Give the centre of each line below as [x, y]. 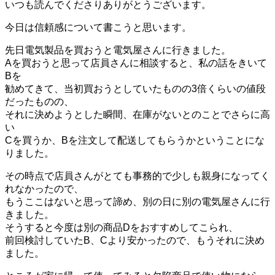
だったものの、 [39, 101]
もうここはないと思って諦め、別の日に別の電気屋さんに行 [137, 201]
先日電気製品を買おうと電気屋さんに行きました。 [118, 50]
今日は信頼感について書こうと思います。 [98, 27]
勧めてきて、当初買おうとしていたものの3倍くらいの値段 [135, 88]
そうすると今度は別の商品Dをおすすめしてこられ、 [122, 227]
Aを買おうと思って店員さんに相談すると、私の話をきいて [136, 63]
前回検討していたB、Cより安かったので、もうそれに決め [135, 240]
